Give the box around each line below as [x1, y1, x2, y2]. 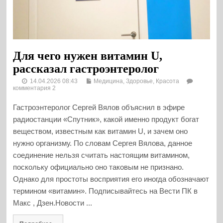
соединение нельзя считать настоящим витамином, [13, 150, 190, 159]
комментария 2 [13, 84, 56, 92]
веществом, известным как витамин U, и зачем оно [13, 126, 188, 135]
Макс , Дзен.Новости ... [13, 198, 93, 207]
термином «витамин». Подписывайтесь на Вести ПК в [13, 186, 198, 195]
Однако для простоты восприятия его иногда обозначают [13, 174, 210, 183]
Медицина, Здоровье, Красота [94, 77, 180, 85]
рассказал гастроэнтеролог [13, 62, 159, 75]
